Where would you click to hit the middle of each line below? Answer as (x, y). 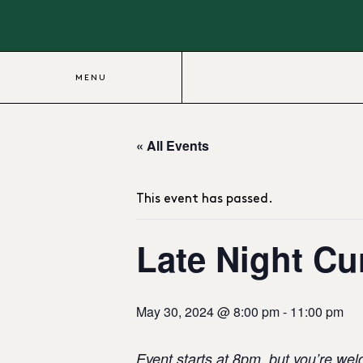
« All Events (173, 145)
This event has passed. (205, 199)
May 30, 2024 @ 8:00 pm (208, 312)
